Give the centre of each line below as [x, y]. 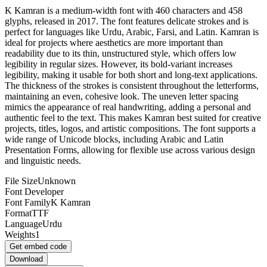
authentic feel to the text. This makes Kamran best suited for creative [133, 117]
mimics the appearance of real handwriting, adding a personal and [128, 107]
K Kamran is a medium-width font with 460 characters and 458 [124, 10]
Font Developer [34, 191]
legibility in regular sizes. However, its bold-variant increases [119, 64]
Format [18, 213]
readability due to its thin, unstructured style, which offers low [121, 53]
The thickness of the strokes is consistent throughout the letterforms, [132, 85]
